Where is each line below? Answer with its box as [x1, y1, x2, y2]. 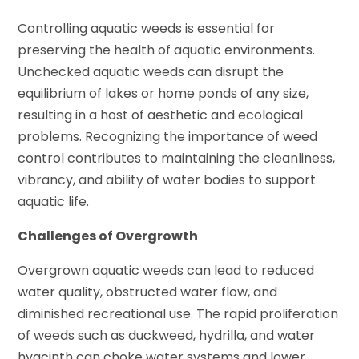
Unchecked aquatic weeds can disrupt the [18, 62, 284, 81]
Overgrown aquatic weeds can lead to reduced [18, 260, 315, 280]
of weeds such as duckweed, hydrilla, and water [18, 325, 316, 345]
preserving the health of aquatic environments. [18, 40, 316, 59]
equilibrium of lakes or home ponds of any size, [18, 83, 309, 103]
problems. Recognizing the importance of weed [18, 127, 318, 146]
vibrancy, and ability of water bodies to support [18, 170, 317, 189]
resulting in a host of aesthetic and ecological [18, 105, 304, 124]
